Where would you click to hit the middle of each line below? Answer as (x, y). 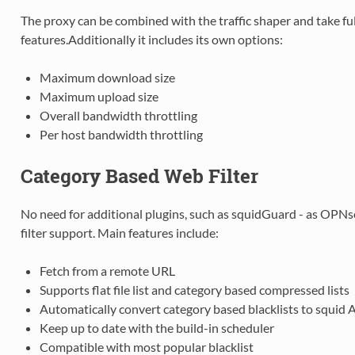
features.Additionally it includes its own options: (151, 39)
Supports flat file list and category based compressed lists (194, 289)
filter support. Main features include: (119, 232)
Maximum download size (107, 77)
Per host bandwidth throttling (121, 134)
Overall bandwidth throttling (118, 115)
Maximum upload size (99, 96)
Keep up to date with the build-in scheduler (157, 327)
